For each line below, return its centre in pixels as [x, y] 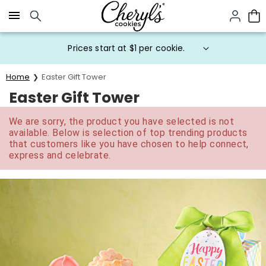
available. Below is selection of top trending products [128, 133]
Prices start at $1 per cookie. [126, 48]
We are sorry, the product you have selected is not [122, 121]
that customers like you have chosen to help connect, [129, 144]
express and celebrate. [60, 155]
